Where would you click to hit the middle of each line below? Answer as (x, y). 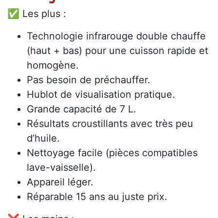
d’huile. (43, 138)
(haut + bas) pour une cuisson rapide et (118, 50)
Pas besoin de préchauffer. (89, 80)
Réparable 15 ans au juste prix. (97, 196)
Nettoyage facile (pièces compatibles (112, 153)
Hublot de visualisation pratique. (101, 94)
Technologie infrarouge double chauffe (116, 36)
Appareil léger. (60, 182)
